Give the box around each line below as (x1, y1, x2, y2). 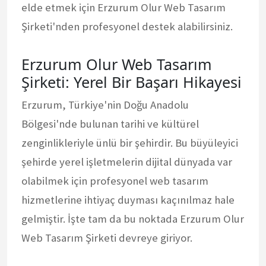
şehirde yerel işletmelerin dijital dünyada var (21, 154, 232, 169)
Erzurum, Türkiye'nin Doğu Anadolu (21, 97, 189, 112)
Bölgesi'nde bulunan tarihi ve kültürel (21, 116, 199, 131)
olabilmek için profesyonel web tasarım (21, 173, 208, 188)
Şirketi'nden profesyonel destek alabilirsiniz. (21, 19, 233, 33)
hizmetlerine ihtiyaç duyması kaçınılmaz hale (21, 192, 235, 207)
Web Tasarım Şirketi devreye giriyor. (21, 230, 192, 245)
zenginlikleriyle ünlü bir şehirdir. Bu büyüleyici (21, 135, 238, 150)
